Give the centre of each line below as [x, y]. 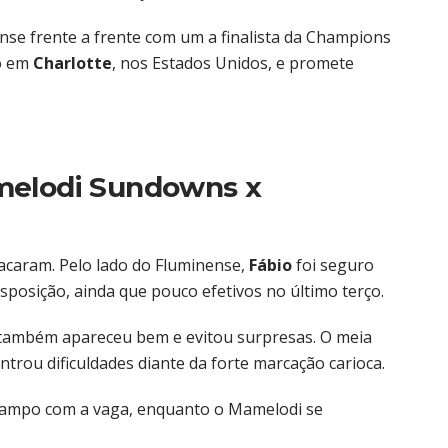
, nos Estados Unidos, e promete [233, 63]
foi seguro [333, 265]
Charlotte [72, 63]
